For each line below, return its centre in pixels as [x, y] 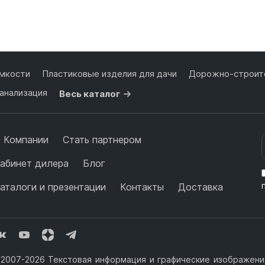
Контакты [142, 187]
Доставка [200, 187]
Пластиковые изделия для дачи [109, 74]
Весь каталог [89, 94]
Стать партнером [102, 140]
